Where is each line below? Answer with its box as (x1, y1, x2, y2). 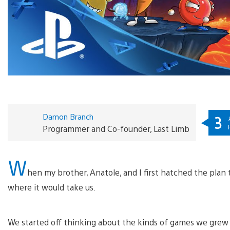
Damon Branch (42, 111, 93, 122)
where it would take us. (8, 181, 96, 193)
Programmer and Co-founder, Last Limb (42, 123, 189, 135)
